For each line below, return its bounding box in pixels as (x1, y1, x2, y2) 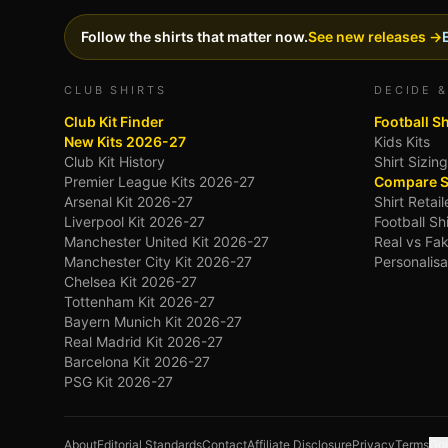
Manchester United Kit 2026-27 (64, 233, 269, 250)
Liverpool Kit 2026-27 (64, 213, 205, 230)
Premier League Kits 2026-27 (64, 173, 255, 190)
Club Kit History (64, 153, 165, 170)
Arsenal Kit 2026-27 (64, 193, 193, 210)
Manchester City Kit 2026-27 (64, 253, 252, 270)
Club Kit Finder (64, 113, 164, 130)
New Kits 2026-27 (64, 133, 186, 150)
